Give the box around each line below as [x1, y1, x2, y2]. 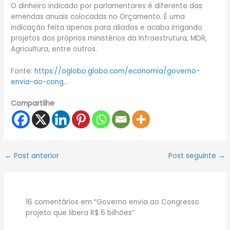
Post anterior [12, 151, 60, 161]
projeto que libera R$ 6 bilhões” [26, 207, 135, 218]
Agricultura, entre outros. [11, 44, 98, 54]
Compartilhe [11, 99, 55, 109]
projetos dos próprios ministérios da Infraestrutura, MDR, [11, 33, 207, 43]
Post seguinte [168, 151, 218, 161]
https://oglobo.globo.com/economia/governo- [34, 66, 200, 76]
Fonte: [11, 66, 35, 76]
